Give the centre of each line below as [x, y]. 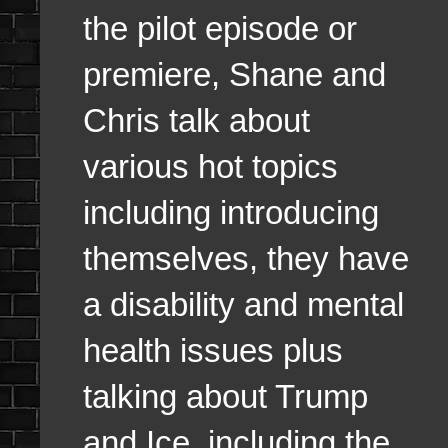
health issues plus [213, 351]
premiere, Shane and [234, 75]
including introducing [231, 213]
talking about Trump [225, 397]
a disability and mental [243, 305]
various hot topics [210, 167]
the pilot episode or [220, 29]
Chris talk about [196, 121]
